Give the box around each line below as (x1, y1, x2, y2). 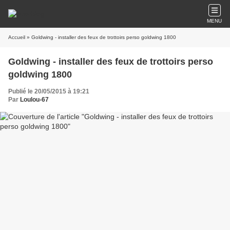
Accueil (8, 34, 25, 40)
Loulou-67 (20, 96, 49, 103)
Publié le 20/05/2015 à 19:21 (8, 88, 89, 95)
